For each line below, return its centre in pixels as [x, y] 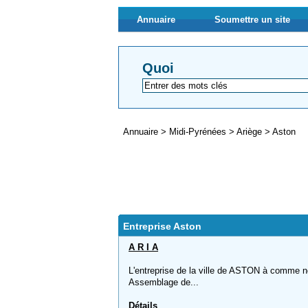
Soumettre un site [252, 20]
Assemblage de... [164, 282]
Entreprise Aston [162, 226]
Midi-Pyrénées [199, 132]
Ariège [251, 132]
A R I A [143, 247]
